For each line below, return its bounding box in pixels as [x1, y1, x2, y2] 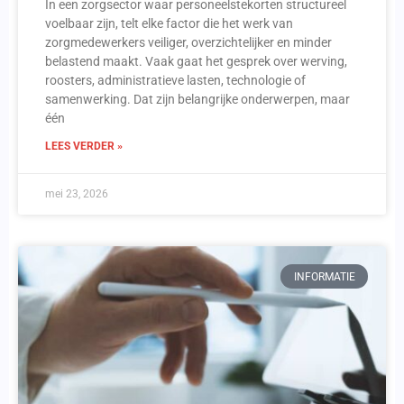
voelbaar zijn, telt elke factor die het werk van [45, 16, 293, 32]
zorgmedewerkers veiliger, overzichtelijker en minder [45, 35, 332, 50]
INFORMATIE [293, 270, 355, 283]
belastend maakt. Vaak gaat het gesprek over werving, [45, 54, 347, 69]
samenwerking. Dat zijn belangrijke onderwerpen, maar [45, 92, 350, 107]
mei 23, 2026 [45, 188, 108, 201]
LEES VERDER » [45, 140, 123, 153]
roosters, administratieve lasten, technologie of [45, 73, 306, 88]
